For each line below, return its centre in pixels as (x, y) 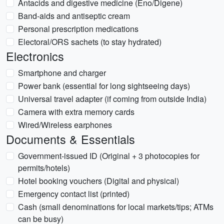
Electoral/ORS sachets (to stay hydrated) (90, 42)
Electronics (35, 56)
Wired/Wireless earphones (65, 125)
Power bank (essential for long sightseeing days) (104, 86)
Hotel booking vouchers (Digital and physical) (98, 181)
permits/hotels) (44, 168)
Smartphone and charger (62, 73)
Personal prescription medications (78, 29)
